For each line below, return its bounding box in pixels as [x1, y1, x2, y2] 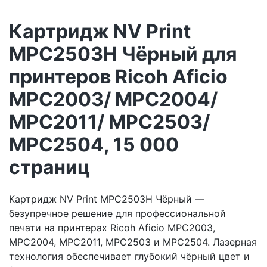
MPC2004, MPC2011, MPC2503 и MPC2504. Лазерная [9, 235, 257, 248]
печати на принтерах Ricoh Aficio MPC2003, [9, 221, 215, 234]
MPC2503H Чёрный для [9, 42, 237, 66]
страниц [9, 156, 90, 179]
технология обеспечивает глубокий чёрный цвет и [9, 250, 250, 262]
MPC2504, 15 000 [9, 133, 179, 157]
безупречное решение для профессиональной [9, 207, 226, 219]
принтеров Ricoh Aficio [9, 65, 228, 89]
